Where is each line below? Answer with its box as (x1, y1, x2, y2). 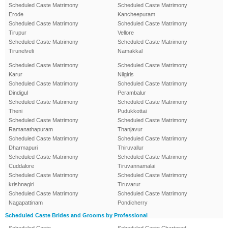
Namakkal (118, 48, 142, 54)
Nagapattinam (9, 199, 43, 206)
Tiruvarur (118, 181, 140, 188)
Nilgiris (118, 71, 134, 78)
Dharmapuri (9, 145, 38, 151)
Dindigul (9, 90, 28, 96)
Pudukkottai (118, 108, 147, 115)
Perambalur (118, 90, 146, 96)
